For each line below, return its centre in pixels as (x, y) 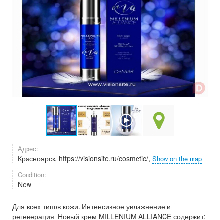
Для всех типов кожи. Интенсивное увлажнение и (92, 206)
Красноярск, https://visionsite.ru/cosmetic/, (85, 158)
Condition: (32, 175)
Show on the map (177, 158)
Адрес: (28, 149)
